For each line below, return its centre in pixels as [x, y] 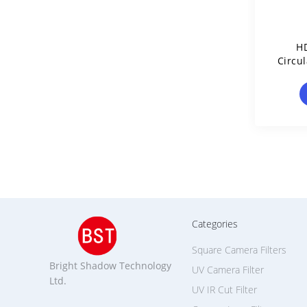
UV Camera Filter [228, 270]
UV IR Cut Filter [224, 290]
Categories [215, 224]
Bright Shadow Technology [110, 266]
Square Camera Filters [239, 250]
